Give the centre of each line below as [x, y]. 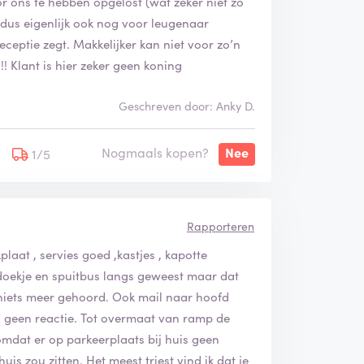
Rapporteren [220, 225]
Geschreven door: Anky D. [186, 105]
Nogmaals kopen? [155, 152]
